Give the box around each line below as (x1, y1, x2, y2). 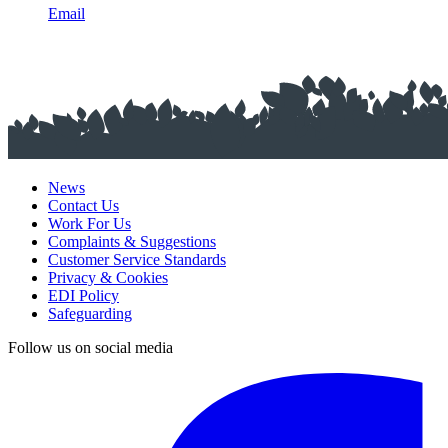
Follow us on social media (8, 339, 173, 357)
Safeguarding (48, 305, 132, 323)
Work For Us (48, 215, 131, 233)
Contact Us (48, 197, 119, 215)
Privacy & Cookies (48, 269, 168, 287)
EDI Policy (48, 287, 119, 305)
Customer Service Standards (48, 251, 226, 269)
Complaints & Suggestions (48, 233, 216, 251)
